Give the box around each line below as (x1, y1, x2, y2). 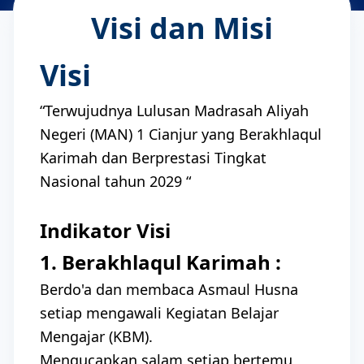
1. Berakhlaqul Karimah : (40, 249, 281, 275)
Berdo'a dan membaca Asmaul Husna (40, 279, 298, 299)
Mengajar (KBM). (40, 327, 153, 346)
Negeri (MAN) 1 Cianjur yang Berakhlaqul (40, 124, 322, 144)
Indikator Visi (40, 217, 171, 244)
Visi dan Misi (91, 8, 273, 48)
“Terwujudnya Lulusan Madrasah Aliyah (40, 101, 309, 120)
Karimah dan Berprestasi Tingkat (40, 148, 266, 167)
